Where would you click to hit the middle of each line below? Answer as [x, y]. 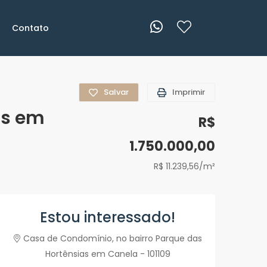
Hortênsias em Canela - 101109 [108, 254]
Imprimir [189, 92]
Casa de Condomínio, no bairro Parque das [112, 239]
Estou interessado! [108, 218]
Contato [30, 28]
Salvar [116, 92]
